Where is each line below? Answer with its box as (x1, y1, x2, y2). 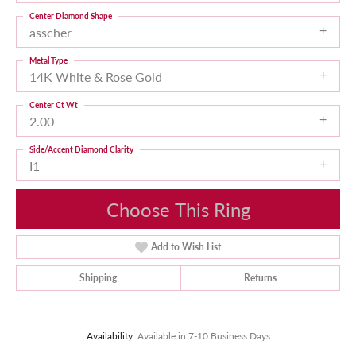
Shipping (79, 271, 117, 285)
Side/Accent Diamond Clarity (29, 144, 133, 155)
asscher (29, 23, 72, 41)
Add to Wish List (151, 240, 222, 254)
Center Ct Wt (29, 99, 78, 110)
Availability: (86, 329, 135, 342)
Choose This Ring (106, 195, 250, 223)
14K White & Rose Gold (29, 68, 162, 86)
